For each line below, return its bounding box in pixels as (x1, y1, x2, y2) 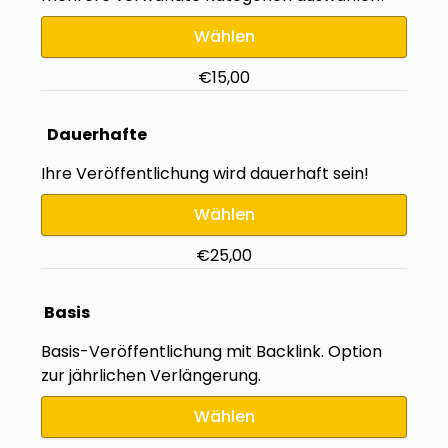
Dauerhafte (41, 122, 147, 146)
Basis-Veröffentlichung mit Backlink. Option (41, 339, 382, 363)
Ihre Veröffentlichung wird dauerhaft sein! (41, 161, 369, 185)
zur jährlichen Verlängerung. (41, 363, 261, 387)
